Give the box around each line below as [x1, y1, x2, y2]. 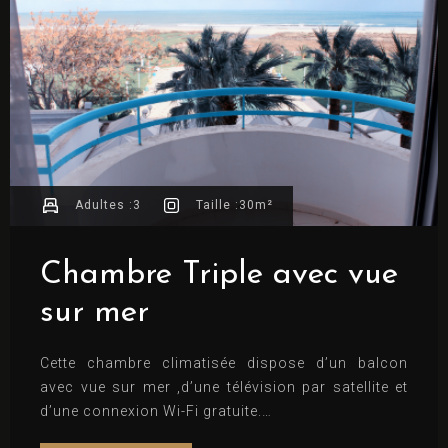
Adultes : [75, 198, 133, 213]
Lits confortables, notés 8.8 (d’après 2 [40, 426, 408, 443]
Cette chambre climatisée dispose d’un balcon [40, 354, 408, 371]
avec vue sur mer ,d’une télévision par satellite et [40, 378, 408, 395]
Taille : [196, 198, 239, 213]
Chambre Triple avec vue [40, 258, 398, 291]
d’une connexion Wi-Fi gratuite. [40, 402, 262, 419]
